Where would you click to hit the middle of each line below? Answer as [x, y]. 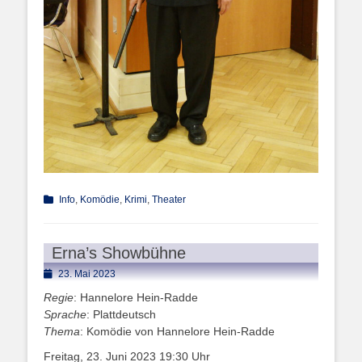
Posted [58, 274]
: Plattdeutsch [121, 315]
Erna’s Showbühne [119, 253]
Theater [169, 200]
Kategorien [67, 199]
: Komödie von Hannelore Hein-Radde [177, 332]
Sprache [65, 315]
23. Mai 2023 [87, 274]
